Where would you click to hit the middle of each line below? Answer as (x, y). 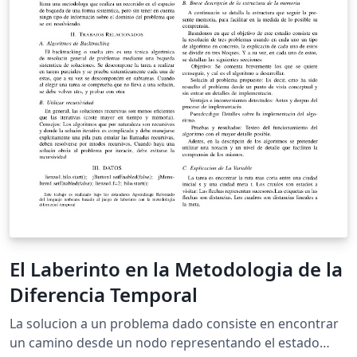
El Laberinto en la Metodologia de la (176, 269)
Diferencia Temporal (104, 294)
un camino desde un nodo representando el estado (165, 342)
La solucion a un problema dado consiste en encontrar (174, 323)
